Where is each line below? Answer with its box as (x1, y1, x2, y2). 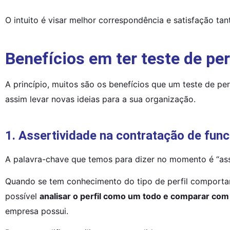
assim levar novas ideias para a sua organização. (5, 94, 196, 105)
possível (5, 190, 40, 201)
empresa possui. (5, 205, 68, 216)
